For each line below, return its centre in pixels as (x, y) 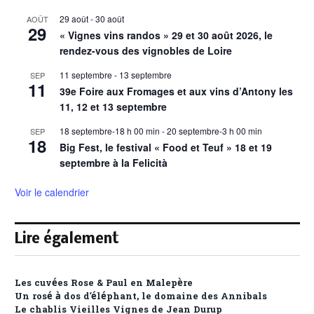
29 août (74, 19)
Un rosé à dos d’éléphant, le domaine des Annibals (141, 297)
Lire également (67, 240)
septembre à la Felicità (114, 163)
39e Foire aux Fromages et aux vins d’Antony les (176, 91)
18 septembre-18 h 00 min (110, 131)
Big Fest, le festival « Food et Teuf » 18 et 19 (166, 148)
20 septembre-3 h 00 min (214, 131)
